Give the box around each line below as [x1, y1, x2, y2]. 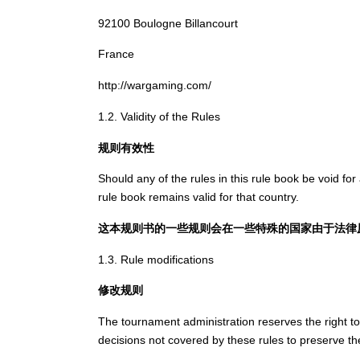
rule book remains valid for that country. [98, 190, 299, 204]
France [98, 47, 134, 61]
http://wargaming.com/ [98, 79, 211, 92]
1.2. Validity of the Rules [98, 109, 220, 123]
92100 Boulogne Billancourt [98, 16, 238, 30]
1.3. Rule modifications [98, 252, 214, 266]
